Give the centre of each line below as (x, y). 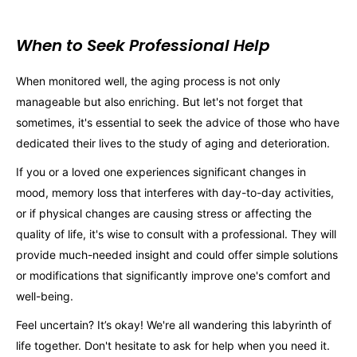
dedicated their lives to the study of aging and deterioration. (173, 143)
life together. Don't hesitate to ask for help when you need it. (173, 345)
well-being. (45, 296)
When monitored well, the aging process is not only (148, 81)
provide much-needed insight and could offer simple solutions (177, 254)
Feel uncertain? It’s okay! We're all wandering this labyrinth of (174, 324)
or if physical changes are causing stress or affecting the (164, 213)
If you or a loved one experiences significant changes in (161, 171)
